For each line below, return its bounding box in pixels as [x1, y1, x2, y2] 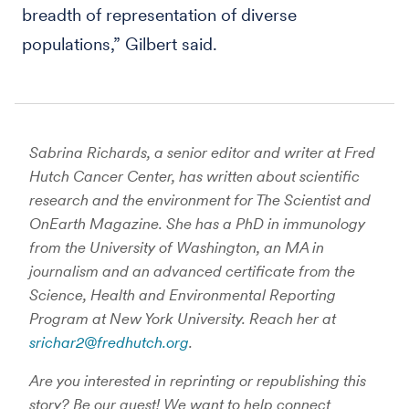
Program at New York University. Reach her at [29, 309, 336, 328]
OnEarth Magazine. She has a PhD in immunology [29, 214, 365, 233]
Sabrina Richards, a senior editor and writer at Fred [29, 142, 375, 162]
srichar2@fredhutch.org [29, 332, 189, 351]
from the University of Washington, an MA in [29, 237, 324, 257]
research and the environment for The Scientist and [29, 190, 371, 209]
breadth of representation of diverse [22, 4, 297, 26]
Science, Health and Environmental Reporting [29, 285, 336, 304]
